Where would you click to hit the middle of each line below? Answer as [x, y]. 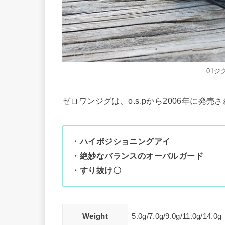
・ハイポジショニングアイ [121, 141]
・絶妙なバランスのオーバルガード [138, 156]
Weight [95, 216]
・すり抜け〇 [96, 171]
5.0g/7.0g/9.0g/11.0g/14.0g [177, 216]
